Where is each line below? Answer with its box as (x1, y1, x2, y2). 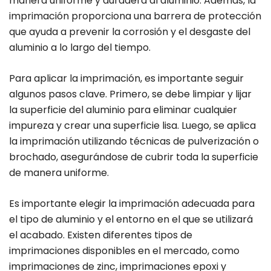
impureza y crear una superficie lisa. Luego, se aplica (9, 119, 256, 133)
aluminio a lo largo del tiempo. (9, 41, 151, 55)
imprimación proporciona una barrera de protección (9, 9, 261, 24)
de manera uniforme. (9, 166, 109, 180)
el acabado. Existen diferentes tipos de (9, 228, 192, 243)
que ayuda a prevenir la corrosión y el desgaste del (9, 25, 250, 39)
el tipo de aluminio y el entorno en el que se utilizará (9, 212, 253, 227)
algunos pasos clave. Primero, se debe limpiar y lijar (9, 87, 252, 102)
